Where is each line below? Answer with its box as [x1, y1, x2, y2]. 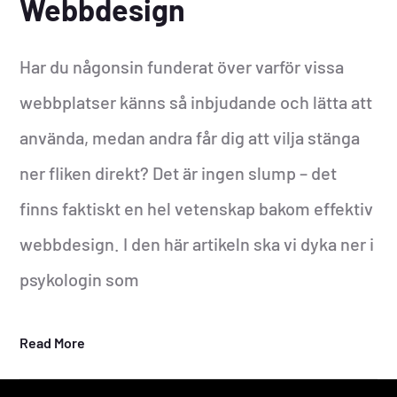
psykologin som [19, 268, 140, 290]
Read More [19, 333, 86, 351]
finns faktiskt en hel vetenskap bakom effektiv [19, 197, 374, 219]
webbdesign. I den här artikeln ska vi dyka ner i [19, 232, 375, 254]
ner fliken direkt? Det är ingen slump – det [19, 161, 338, 183]
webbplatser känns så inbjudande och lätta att [19, 90, 373, 113]
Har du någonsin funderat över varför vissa [19, 55, 345, 77]
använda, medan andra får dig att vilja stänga [19, 126, 361, 148]
